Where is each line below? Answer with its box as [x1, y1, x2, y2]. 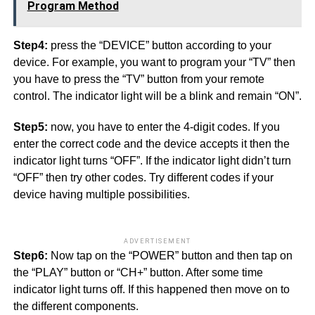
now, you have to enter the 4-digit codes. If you [50, 121, 280, 134]
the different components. [13, 300, 139, 313]
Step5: [13, 121, 51, 134]
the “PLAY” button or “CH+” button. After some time [13, 266, 263, 279]
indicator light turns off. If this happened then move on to [13, 283, 290, 296]
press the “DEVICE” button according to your [47, 39, 271, 52]
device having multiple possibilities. [13, 188, 190, 201]
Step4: [13, 39, 48, 52]
